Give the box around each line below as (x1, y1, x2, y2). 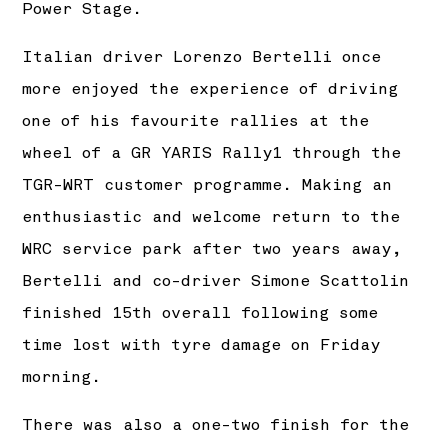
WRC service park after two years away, (22, 239, 403, 260)
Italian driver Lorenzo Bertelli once (22, 47, 382, 68)
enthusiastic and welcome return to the (22, 207, 401, 228)
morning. (22, 367, 102, 388)
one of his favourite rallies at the (22, 111, 370, 132)
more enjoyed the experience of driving (22, 79, 399, 100)
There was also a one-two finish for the (22, 415, 410, 436)
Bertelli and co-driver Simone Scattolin (22, 271, 410, 292)
